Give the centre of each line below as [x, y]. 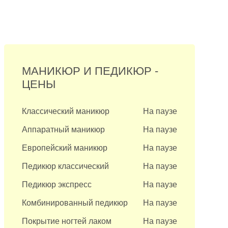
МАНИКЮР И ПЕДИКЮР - [90, 71]
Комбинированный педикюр [75, 203]
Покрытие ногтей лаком [67, 221]
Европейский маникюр [65, 148]
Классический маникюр [66, 111]
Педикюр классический [66, 166]
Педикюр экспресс [57, 184]
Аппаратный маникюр [64, 130]
